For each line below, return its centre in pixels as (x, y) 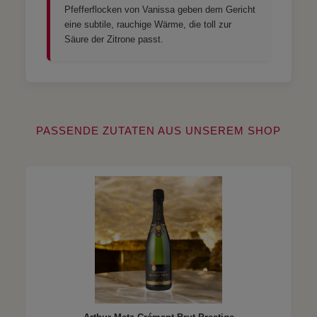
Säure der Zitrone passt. (114, 39)
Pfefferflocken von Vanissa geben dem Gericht (160, 9)
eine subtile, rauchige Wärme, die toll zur (148, 24)
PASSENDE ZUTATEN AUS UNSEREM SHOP (158, 130)
